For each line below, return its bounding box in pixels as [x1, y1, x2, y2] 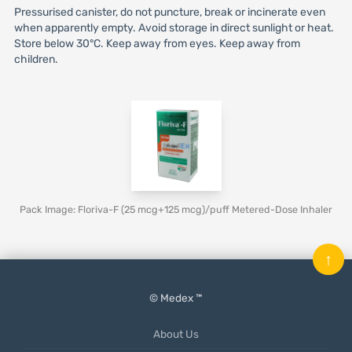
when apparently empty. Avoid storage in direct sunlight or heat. [13, 21, 334, 35]
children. [13, 53, 58, 66]
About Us [153, 328, 199, 340]
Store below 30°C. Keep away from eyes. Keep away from [13, 37, 300, 50]
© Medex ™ [149, 291, 203, 304]
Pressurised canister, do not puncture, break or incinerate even [13, 5, 325, 19]
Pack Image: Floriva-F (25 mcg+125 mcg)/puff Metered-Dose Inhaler [20, 203, 332, 215]
